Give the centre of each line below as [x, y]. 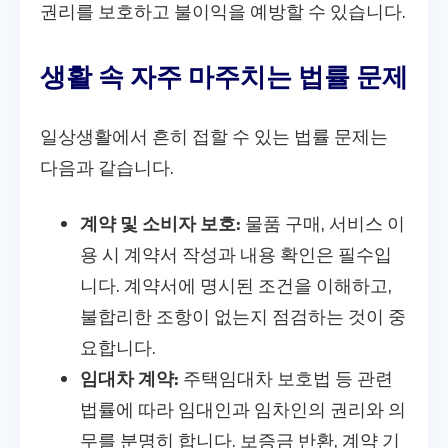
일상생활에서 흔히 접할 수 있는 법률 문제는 [214, 135]
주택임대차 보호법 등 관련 [286, 377]
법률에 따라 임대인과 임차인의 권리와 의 [243, 408]
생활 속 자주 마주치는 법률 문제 [224, 75]
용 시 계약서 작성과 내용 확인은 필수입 [236, 253]
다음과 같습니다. [107, 166]
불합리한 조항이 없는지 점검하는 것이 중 [243, 315]
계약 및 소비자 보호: [160, 222]
